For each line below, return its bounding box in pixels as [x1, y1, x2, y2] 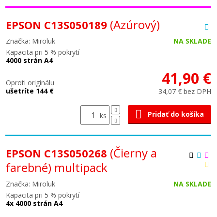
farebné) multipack [6, 159, 108, 175]
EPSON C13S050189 [6, 17, 110, 32]
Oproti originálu [6, 78, 54, 87]
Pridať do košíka [148, 109, 204, 119]
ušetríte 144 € [6, 86, 54, 95]
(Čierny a [110, 145, 157, 161]
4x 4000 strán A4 [6, 199, 62, 208]
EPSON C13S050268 [6, 146, 110, 160]
